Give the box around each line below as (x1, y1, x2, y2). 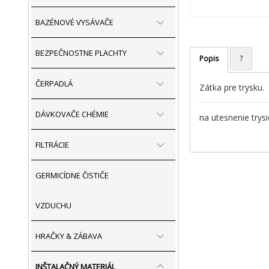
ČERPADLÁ (35, 78, 73, 89)
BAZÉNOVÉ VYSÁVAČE (35, 17, 113, 28)
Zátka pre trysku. (199, 82, 264, 94)
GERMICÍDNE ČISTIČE (35, 170, 109, 181)
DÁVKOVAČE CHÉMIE (35, 109, 109, 119)
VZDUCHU (35, 200, 71, 211)
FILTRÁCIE (35, 139, 69, 150)
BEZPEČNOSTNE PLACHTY (35, 47, 127, 58)
